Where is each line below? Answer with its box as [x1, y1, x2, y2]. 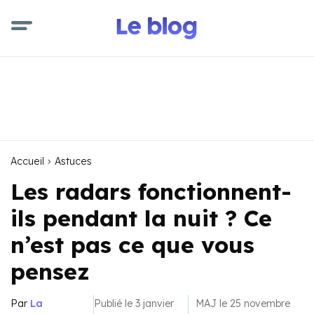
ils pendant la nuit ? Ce [11, 204, 272, 232]
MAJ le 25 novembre [196, 297, 291, 310]
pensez [11, 257, 90, 285]
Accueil [11, 155, 44, 168]
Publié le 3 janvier [94, 297, 175, 310]
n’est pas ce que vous [11, 231, 254, 259]
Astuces [55, 155, 92, 168]
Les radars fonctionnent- [11, 177, 292, 205]
